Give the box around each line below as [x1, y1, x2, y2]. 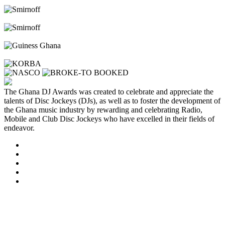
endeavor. [4, 124, 35, 133]
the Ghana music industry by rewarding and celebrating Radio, [4, 105, 202, 115]
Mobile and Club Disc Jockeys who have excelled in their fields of [4, 115, 214, 124]
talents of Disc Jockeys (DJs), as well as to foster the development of [4, 96, 220, 105]
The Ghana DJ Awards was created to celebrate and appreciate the [4, 87, 213, 96]
